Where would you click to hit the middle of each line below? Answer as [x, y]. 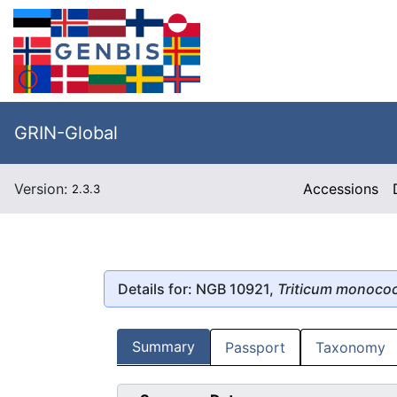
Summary [163, 347]
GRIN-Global [66, 133]
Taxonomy [350, 348]
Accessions [341, 189]
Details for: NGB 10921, [198, 288]
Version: [43, 189]
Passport [255, 348]
